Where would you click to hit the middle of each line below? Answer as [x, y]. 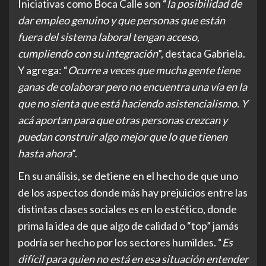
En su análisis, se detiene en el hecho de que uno [128, 176]
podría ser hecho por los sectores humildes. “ [120, 243]
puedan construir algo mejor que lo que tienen [123, 137]
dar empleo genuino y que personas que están [121, 20]
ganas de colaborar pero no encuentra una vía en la [132, 87]
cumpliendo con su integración [88, 54]
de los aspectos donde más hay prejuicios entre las [133, 193]
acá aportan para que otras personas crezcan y [123, 120]
